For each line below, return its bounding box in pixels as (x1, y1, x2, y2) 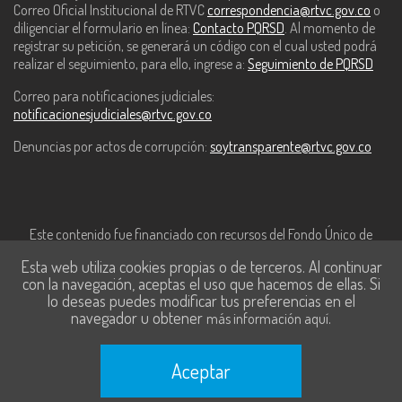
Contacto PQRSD (193, 19, 284, 38)
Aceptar (171, 358, 231, 383)
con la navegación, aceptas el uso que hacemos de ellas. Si (22, 273, 380, 293)
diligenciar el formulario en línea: (13, 19, 190, 38)
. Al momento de (284, 19, 375, 38)
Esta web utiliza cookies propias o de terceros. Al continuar (20, 256, 382, 276)
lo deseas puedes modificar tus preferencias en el (47, 290, 355, 310)
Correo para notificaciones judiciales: (13, 87, 214, 106)
